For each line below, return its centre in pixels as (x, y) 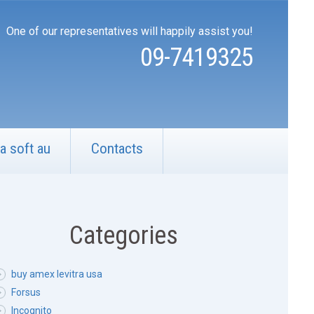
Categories (123, 235)
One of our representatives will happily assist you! (130, 31)
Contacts (117, 149)
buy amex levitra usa (57, 274)
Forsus (26, 292)
